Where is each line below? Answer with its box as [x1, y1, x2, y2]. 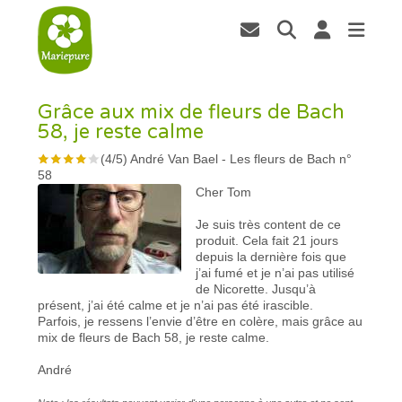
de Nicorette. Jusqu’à [196, 281, 317, 296]
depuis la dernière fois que [196, 249, 347, 264]
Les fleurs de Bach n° [230, 151, 353, 166]
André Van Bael [130, 151, 219, 166]
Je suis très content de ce [196, 216, 342, 232]
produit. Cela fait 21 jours [196, 232, 339, 248]
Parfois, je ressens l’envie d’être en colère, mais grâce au [38, 313, 363, 328]
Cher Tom [196, 184, 252, 199]
